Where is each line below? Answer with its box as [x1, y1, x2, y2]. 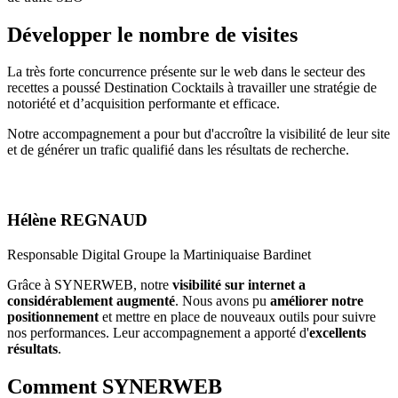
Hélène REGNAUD [7, 211, 147, 230]
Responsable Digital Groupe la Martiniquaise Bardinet [7, 246, 311, 262]
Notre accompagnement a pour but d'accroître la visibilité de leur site [7, 126, 390, 142]
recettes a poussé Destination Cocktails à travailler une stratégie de [7, 80, 377, 96]
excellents [309, 324, 366, 340]
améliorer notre [270, 292, 363, 308]
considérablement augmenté [7, 292, 175, 308]
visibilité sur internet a [172, 276, 306, 292]
